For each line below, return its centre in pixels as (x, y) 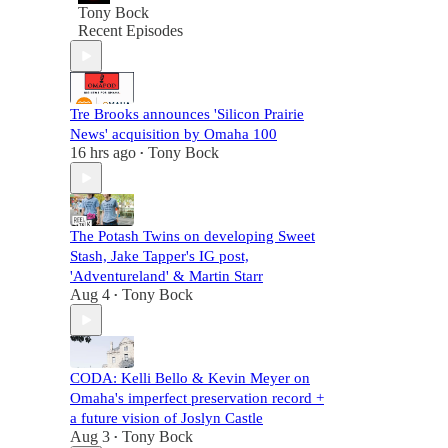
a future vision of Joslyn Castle (166, 418)
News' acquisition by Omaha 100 (173, 134)
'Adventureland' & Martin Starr (166, 276)
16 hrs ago (103, 152)
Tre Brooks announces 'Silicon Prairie (187, 114)
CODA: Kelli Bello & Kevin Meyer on (190, 378)
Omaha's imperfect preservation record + (197, 398)
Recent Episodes (130, 30)
